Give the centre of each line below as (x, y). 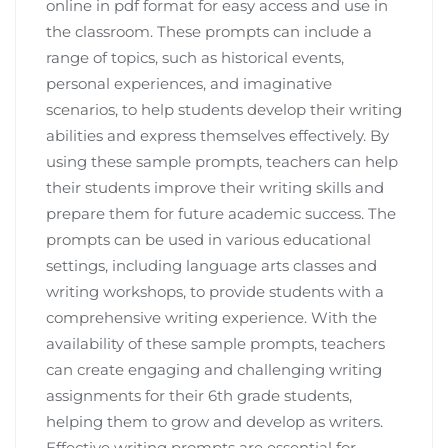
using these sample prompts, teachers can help (222, 161)
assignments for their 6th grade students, (199, 395)
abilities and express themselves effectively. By (217, 135)
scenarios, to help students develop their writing (224, 109)
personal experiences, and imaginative (189, 83)
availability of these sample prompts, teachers (215, 343)
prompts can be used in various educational (208, 239)
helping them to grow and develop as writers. (214, 421)
